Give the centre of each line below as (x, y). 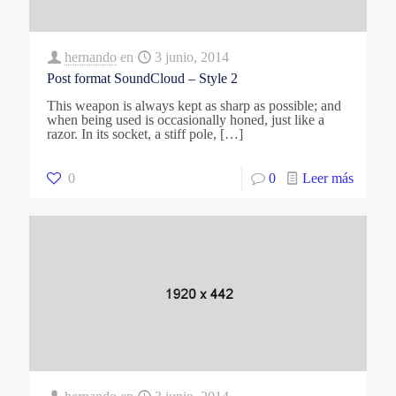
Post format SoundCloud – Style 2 (142, 78)
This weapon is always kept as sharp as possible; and (194, 105)
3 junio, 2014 (192, 57)
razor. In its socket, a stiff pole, (132, 133)
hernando (91, 57)
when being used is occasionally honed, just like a (186, 119)
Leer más (328, 178)
